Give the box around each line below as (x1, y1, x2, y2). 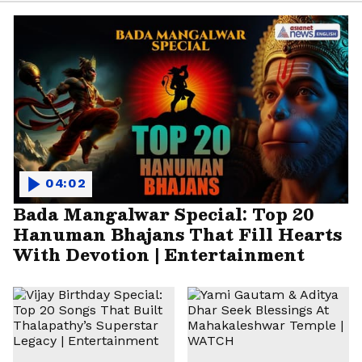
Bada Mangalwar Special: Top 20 (13, 200, 314, 227)
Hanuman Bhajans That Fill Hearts (13, 220, 342, 247)
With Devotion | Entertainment (13, 240, 305, 267)
